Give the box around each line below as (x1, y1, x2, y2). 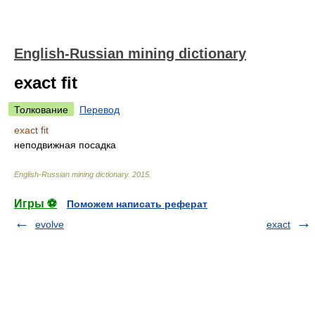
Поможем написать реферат (67, 198, 207, 210)
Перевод (79, 104, 120, 115)
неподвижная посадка (14, 139, 116, 150)
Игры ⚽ (14, 198, 57, 210)
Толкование (14, 104, 68, 115)
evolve (35, 219, 64, 230)
